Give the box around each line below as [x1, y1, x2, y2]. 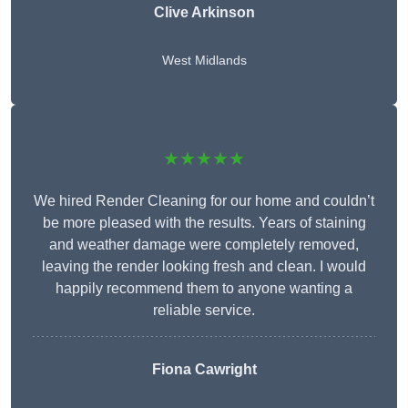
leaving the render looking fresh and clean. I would [42, 259, 366, 275]
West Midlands [161, 53, 247, 68]
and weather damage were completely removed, [49, 237, 359, 253]
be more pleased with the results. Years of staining [42, 215, 366, 231]
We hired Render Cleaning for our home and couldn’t [34, 193, 374, 209]
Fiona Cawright [151, 362, 257, 378]
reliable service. [153, 302, 255, 319]
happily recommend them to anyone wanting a [56, 280, 352, 297]
